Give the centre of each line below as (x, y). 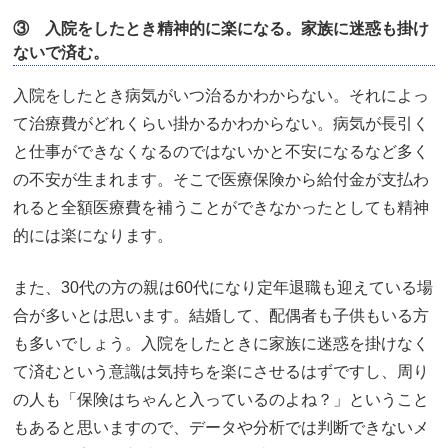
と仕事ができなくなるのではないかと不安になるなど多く (221, 151)
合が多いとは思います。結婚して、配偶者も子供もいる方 (221, 315)
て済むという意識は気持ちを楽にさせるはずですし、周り (221, 371)
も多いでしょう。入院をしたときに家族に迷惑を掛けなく (221, 343)
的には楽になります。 (93, 235)
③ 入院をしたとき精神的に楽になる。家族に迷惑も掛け (221, 28)
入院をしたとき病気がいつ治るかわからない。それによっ (221, 95)
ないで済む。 (61, 52)
